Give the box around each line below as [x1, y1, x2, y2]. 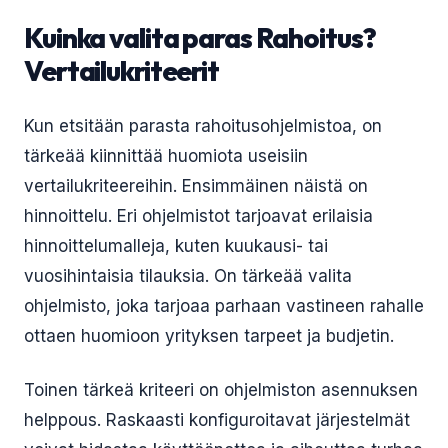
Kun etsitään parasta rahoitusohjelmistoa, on [24, 116, 382, 136]
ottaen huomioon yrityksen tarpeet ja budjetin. [24, 326, 394, 346]
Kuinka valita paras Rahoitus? [24, 20, 376, 55]
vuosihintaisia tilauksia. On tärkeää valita [24, 266, 352, 286]
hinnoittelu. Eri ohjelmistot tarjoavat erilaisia [24, 206, 373, 226]
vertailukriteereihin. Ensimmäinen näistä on [24, 176, 368, 196]
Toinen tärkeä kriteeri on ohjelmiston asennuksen [24, 380, 418, 400]
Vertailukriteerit [24, 53, 219, 88]
